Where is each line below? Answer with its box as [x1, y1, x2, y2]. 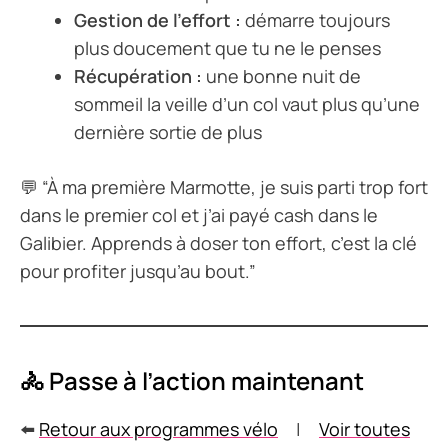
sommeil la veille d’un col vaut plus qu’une [74, 91, 420, 116]
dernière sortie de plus [74, 119, 262, 144]
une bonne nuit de [202, 63, 361, 88]
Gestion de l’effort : [74, 7, 241, 32]
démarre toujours [241, 7, 390, 32]
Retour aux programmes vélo [39, 416, 278, 441]
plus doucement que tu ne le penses [74, 35, 381, 60]
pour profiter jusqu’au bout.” [20, 258, 256, 283]
